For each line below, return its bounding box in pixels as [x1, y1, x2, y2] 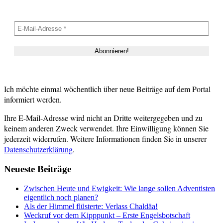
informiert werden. [4, 94, 62, 105]
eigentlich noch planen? [24, 193, 98, 202]
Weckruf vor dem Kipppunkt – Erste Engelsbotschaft [24, 211, 190, 220]
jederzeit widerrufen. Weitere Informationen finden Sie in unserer [4, 133, 207, 144]
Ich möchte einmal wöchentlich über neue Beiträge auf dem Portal [4, 84, 211, 95]
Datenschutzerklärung [4, 144, 73, 155]
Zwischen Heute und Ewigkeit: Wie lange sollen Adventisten [24, 184, 215, 193]
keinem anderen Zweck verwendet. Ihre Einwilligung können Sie [4, 123, 209, 134]
